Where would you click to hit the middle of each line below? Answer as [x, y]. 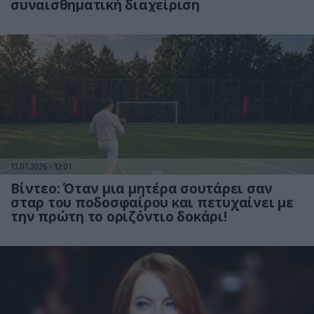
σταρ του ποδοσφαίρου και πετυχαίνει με [152, 203]
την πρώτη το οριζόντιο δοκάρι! [119, 217]
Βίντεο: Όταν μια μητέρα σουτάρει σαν [142, 189]
